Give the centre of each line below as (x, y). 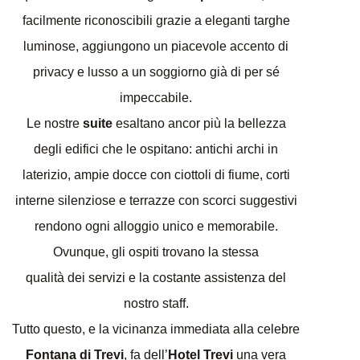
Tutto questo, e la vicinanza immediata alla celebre (156, 329)
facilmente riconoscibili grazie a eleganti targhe (156, 20)
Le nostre (54, 123)
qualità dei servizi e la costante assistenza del (156, 277)
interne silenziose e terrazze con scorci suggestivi (156, 200)
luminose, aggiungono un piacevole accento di (156, 46)
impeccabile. (156, 97)
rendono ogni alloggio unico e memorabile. (156, 226)
